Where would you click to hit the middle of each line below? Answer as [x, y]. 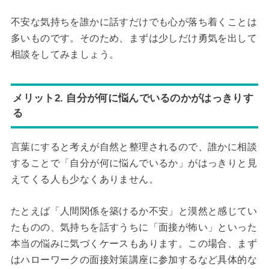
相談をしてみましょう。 [65, 54]
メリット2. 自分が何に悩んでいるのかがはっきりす [133, 98]
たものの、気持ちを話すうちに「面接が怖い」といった [134, 227]
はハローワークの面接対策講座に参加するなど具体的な [134, 259]
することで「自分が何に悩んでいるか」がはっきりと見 [134, 163]
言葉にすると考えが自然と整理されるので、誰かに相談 [134, 147]
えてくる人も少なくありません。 [84, 180]
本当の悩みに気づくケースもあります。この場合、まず [134, 243]
